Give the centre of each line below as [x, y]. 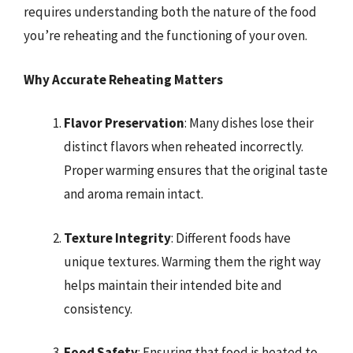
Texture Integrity [117, 238]
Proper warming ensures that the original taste [196, 170]
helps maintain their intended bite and [173, 285]
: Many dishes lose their [249, 123]
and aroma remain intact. [134, 194]
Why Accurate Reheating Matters [123, 79]
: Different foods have [231, 238]
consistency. [98, 308]
